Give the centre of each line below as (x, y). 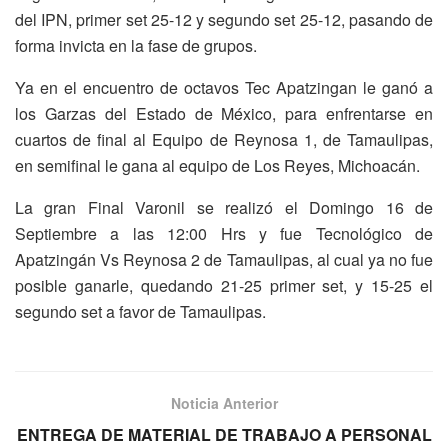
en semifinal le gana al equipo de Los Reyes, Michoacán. (217, 166)
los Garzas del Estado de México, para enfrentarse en (224, 114)
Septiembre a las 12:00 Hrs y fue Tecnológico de (224, 234)
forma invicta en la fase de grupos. (136, 46)
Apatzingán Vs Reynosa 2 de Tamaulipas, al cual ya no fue (224, 260)
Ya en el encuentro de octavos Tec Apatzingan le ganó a (224, 88)
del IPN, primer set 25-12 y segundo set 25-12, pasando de (224, 20)
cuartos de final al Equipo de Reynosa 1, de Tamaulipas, (224, 140)
